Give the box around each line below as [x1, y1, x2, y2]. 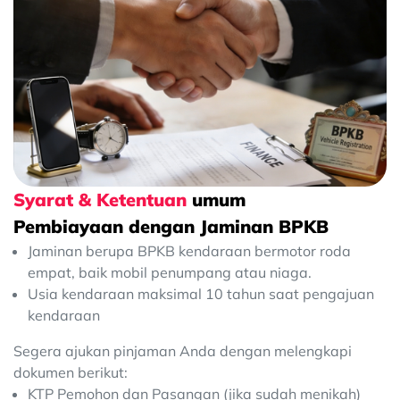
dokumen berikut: [13, 362, 128, 381]
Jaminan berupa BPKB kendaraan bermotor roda [28, 241, 351, 260]
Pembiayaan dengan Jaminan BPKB [13, 214, 329, 237]
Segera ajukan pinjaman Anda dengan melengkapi [13, 341, 352, 360]
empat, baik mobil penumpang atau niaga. [28, 262, 312, 281]
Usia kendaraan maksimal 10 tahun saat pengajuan [28, 284, 374, 303]
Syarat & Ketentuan [13, 187, 192, 211]
